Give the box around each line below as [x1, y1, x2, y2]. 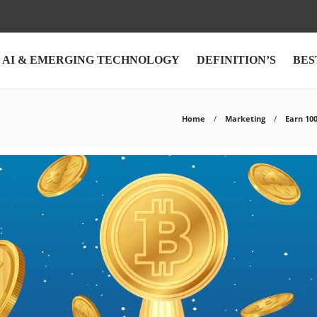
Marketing [225, 113, 265, 124]
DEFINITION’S [197, 54, 276, 66]
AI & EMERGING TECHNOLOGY [2, 54, 180, 66]
